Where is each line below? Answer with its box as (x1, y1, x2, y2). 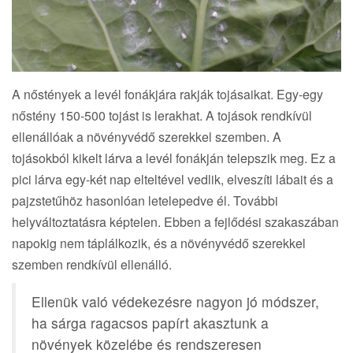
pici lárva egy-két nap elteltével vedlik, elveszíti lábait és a (12, 169, 333, 188)
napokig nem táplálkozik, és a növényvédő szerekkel (12, 233, 306, 252)
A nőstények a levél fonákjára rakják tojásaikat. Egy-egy (12, 84, 323, 103)
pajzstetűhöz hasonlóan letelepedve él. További (12, 191, 278, 210)
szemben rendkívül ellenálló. (12, 255, 172, 273)
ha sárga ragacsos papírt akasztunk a (32, 312, 269, 333)
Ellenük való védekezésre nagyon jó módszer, (32, 291, 319, 311)
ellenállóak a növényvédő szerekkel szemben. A (12, 127, 281, 146)
